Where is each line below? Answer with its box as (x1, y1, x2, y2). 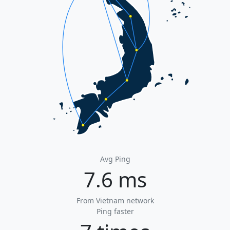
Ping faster (96, 206, 134, 217)
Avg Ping (100, 154, 130, 164)
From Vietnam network (76, 196, 154, 206)
